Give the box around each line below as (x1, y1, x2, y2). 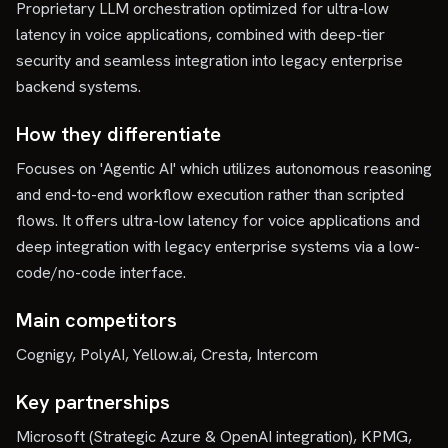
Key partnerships (16, 389, 170, 415)
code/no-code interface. (16, 262, 186, 283)
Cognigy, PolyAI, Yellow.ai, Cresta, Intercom (16, 344, 318, 365)
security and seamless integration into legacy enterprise (16, 50, 403, 71)
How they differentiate (16, 121, 221, 147)
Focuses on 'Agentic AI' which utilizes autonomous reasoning (16, 158, 432, 179)
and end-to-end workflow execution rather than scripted (16, 184, 404, 205)
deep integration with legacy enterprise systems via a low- (16, 236, 420, 257)
